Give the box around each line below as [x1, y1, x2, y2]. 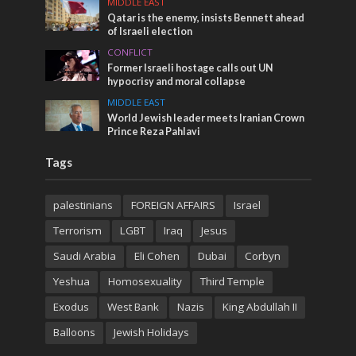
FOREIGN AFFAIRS [130, 197, 215, 212]
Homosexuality [107, 273, 182, 288]
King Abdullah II [222, 299, 297, 314]
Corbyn [244, 248, 281, 263]
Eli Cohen [133, 248, 180, 263]
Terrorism [52, 222, 102, 238]
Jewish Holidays [113, 324, 189, 339]
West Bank [106, 299, 159, 314]
